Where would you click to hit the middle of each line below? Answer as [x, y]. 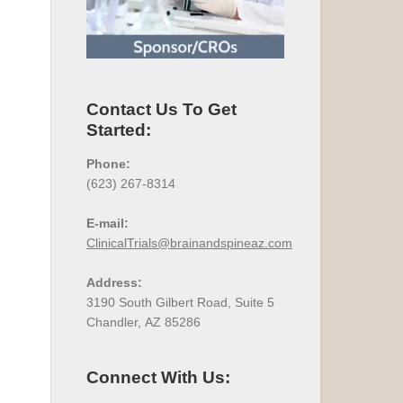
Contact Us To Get [161, 109]
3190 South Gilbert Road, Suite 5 [182, 302]
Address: [114, 282]
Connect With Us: [158, 377]
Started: [119, 130]
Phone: [108, 164]
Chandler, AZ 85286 [143, 322]
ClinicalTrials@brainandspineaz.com [189, 243]
